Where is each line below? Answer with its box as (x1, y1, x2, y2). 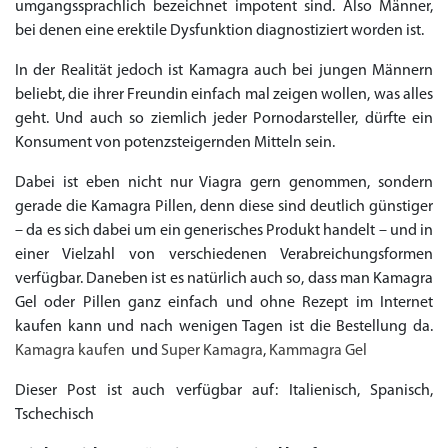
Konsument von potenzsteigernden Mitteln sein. (15, 135, 335, 151)
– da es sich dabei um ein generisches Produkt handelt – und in (15, 223, 433, 239)
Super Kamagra (161, 343, 263, 359)
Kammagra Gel (269, 343, 367, 359)
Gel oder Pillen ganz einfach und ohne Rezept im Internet (15, 295, 433, 311)
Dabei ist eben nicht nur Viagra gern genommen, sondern (15, 175, 433, 191)
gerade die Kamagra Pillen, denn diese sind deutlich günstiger (15, 199, 433, 215)
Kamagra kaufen (15, 343, 125, 359)
